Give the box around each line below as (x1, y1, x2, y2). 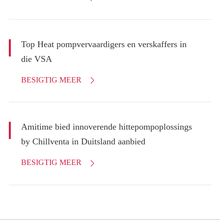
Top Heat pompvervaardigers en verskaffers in (21, 39, 187, 50)
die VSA (21, 54, 52, 64)
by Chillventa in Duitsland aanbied (21, 137, 145, 147)
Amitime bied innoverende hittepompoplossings (21, 122, 192, 132)
